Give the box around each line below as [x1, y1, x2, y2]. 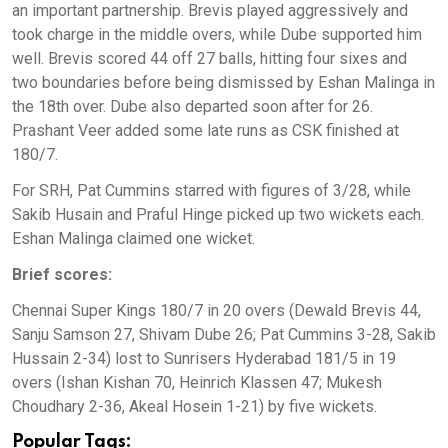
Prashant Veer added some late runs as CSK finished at [12, 120, 399, 140]
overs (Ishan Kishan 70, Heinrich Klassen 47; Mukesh [12, 372, 382, 392]
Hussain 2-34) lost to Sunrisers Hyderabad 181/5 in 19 [12, 348, 396, 368]
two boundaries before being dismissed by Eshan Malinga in [12, 72, 435, 92]
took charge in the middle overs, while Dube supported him [12, 24, 422, 44]
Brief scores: [12, 264, 116, 284]
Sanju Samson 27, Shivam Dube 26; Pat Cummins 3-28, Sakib [12, 324, 436, 344]
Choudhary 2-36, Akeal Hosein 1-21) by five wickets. [12, 396, 377, 416]
